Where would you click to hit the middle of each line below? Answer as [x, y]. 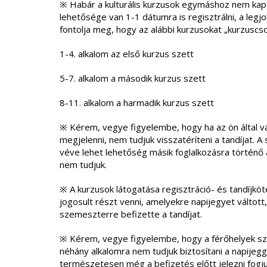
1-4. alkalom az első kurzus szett [126, 54]
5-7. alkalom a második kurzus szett [132, 78]
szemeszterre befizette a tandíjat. [131, 214]
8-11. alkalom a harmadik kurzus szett [136, 103]
